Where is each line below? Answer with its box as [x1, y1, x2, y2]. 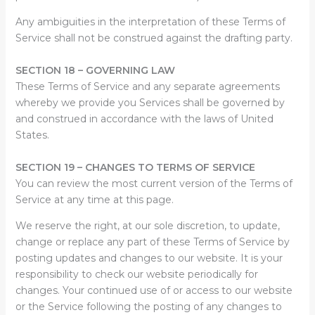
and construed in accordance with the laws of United [15, 112, 274, 125]
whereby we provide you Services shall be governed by [15, 96, 285, 109]
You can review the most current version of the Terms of [15, 177, 292, 190]
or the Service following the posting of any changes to [15, 300, 282, 313]
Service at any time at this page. [15, 193, 174, 206]
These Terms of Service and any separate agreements [15, 80, 280, 93]
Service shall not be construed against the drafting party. [15, 32, 292, 44]
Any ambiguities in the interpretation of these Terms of [15, 15, 285, 28]
